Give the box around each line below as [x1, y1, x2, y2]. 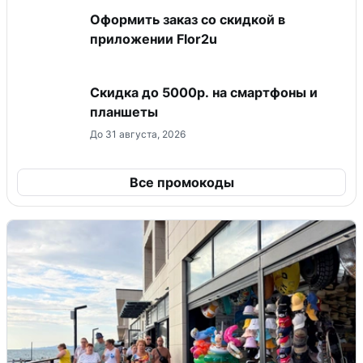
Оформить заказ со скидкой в [90, 11, 285, 28]
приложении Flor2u [90, 30, 217, 47]
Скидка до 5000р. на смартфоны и [90, 83, 318, 100]
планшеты [90, 103, 158, 120]
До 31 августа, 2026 [90, 127, 186, 140]
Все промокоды [129, 173, 234, 190]
